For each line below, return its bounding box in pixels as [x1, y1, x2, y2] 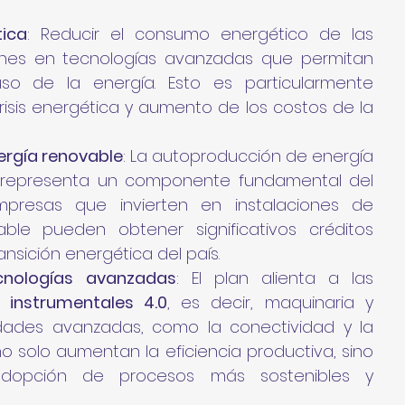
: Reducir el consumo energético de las [27, 22, 373, 45]
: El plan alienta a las [175, 266, 373, 289]
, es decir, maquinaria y [166, 290, 374, 314]
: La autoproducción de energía [123, 144, 373, 167]
